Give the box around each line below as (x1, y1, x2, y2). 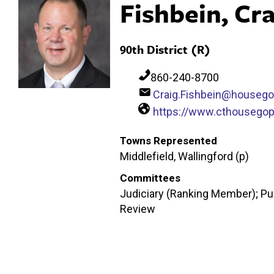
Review (120, 202, 155, 215)
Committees (120, 171, 180, 184)
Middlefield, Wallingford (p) (120, 149, 249, 163)
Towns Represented (120, 134, 217, 147)
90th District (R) (120, 40, 210, 57)
